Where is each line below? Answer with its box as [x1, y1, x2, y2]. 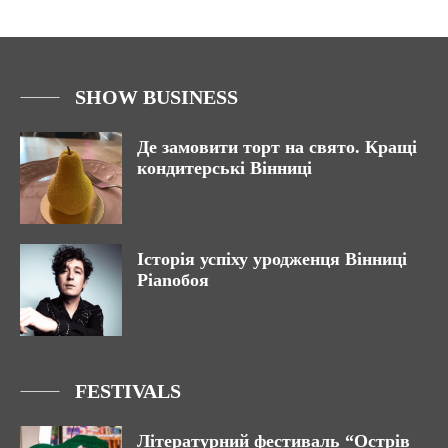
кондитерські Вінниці [137, 158, 312, 179]
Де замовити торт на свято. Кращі [137, 137, 417, 158]
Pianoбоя [137, 270, 209, 291]
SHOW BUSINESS [75, 86, 238, 109]
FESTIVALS [75, 380, 181, 403]
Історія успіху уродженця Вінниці [137, 249, 407, 270]
